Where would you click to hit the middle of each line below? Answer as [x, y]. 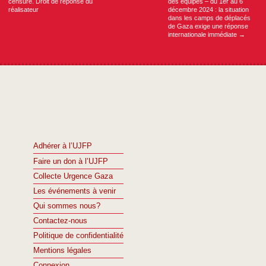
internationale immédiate [203, 34]
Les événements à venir [75, 191]
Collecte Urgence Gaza [73, 176]
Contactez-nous [60, 221]
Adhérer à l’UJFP [63, 146]
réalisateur [24, 9]
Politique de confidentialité [78, 236]
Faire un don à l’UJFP [71, 161]
